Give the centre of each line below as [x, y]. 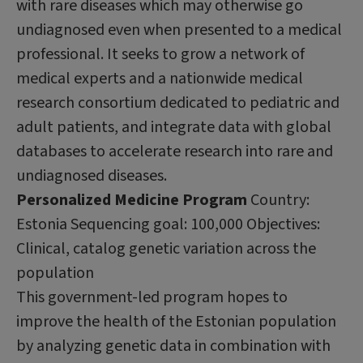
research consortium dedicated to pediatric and [178, 102]
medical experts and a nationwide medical [160, 78]
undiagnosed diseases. [92, 175]
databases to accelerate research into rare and [175, 151]
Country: [280, 200]
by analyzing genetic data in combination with [173, 346]
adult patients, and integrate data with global [174, 127]
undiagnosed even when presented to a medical [179, 30]
